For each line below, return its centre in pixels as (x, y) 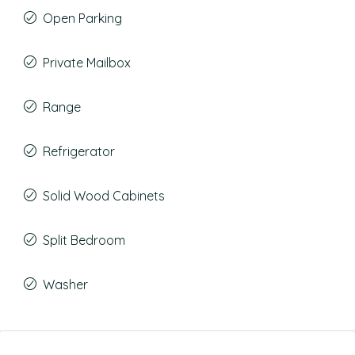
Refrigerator (79, 151)
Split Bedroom (84, 240)
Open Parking (82, 18)
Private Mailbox (87, 63)
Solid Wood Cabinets (104, 196)
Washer (65, 284)
